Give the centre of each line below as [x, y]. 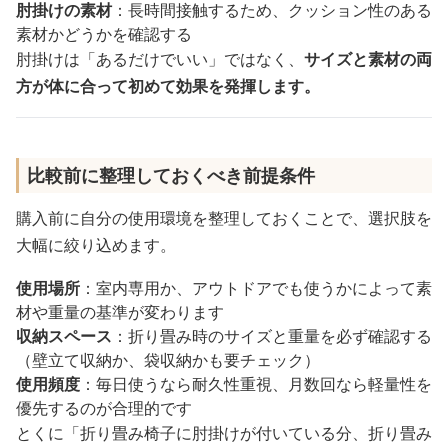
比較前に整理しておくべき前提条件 [171, 174]
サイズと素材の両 [368, 58]
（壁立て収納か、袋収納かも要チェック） [168, 359]
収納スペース [64, 335]
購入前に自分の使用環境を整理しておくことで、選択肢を [224, 217]
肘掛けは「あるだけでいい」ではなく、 [160, 58]
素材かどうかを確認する [104, 33]
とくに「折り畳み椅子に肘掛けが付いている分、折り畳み [224, 432]
